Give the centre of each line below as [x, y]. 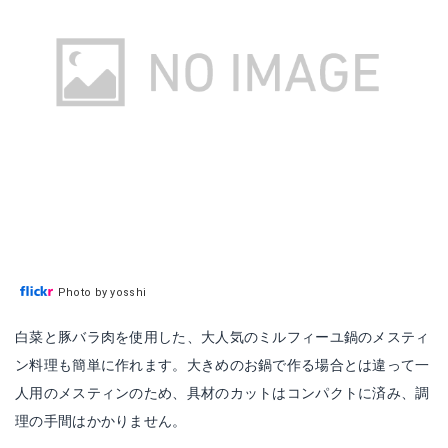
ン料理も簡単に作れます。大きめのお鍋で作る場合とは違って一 [222, 365]
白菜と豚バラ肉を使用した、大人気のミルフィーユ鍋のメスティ [222, 337]
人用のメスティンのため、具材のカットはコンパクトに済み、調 [222, 393]
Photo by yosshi [102, 293]
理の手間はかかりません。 [101, 421]
